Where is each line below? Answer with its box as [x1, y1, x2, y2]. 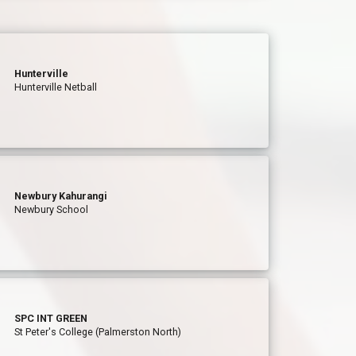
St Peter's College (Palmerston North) [14, 326, 182, 338]
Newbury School [14, 203, 89, 215]
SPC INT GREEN [14, 312, 88, 324]
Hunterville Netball [14, 81, 98, 93]
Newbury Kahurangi [14, 190, 108, 202]
